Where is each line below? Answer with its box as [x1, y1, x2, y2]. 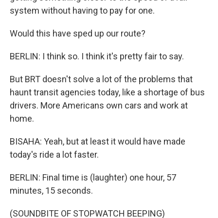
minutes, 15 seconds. [10, 185, 93, 196]
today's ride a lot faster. [10, 149, 99, 160]
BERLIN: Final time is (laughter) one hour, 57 [10, 172, 176, 182]
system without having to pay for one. [10, 5, 155, 16]
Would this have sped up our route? [10, 28, 145, 38]
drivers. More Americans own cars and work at [10, 100, 188, 110]
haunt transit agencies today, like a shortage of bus [10, 87, 205, 97]
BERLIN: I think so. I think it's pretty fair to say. [10, 51, 184, 61]
